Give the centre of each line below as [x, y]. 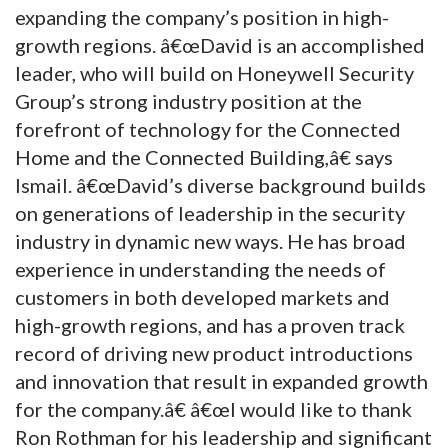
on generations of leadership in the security [210, 212]
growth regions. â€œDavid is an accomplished [220, 44]
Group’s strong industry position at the [188, 100]
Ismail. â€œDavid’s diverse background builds [220, 184]
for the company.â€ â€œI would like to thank [213, 408]
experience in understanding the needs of [200, 268]
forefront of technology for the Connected [208, 128]
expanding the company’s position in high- [202, 16]
